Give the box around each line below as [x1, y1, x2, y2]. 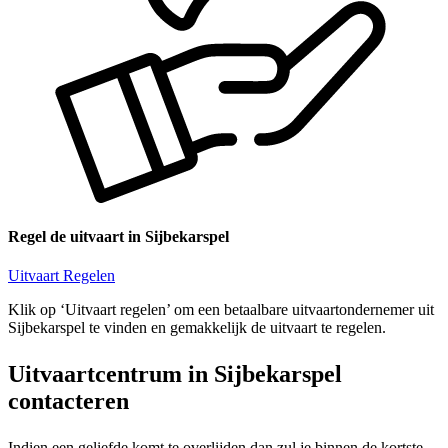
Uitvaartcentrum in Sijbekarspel [8, 361, 342, 388]
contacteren [8, 388, 129, 415]
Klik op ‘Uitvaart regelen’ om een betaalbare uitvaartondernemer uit [8, 301, 434, 319]
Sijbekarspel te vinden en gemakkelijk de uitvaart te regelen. [8, 319, 386, 337]
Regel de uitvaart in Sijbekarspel [8, 228, 229, 246]
